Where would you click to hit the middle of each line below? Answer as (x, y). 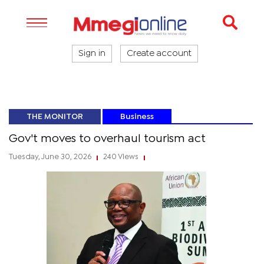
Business (137, 117)
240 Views (121, 157)
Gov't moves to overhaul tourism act (107, 139)
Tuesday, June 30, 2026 (51, 157)
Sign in (92, 54)
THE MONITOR (55, 117)
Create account (159, 54)
